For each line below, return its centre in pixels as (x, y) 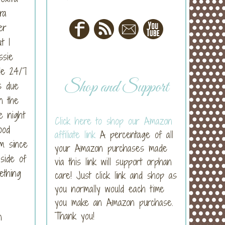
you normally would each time (109, 189)
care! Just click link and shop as (116, 175)
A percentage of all (134, 134)
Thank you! (75, 216)
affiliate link (75, 134)
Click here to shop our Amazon (114, 121)
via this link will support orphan (113, 161)
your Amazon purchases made (111, 148)
